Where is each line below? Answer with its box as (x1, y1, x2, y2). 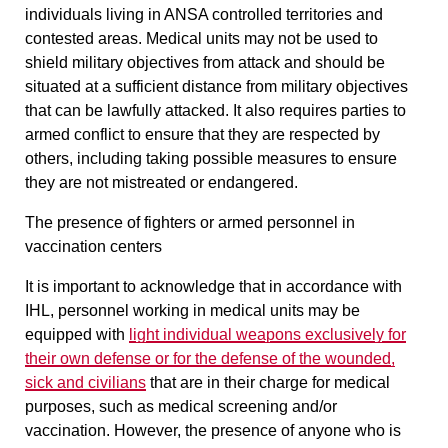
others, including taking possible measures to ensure (25, 149, 397, 167)
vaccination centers (25, 237, 162, 255)
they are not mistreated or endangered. (25, 173, 298, 191)
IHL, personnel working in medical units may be (25, 301, 360, 319)
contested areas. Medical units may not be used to (25, 29, 378, 47)
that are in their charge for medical (146, 373, 390, 391)
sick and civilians (25, 373, 146, 391)
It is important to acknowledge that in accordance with (25, 277, 402, 295)
